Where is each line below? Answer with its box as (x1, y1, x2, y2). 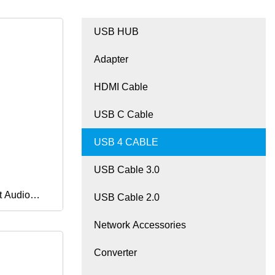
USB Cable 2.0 (94, 192, 160, 203)
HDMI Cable (94, 82, 148, 93)
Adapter (94, 54, 128, 65)
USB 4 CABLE (94, 137, 158, 148)
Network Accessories (94, 220, 186, 231)
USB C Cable (94, 109, 153, 120)
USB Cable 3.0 (94, 165, 160, 176)
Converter (94, 247, 137, 258)
